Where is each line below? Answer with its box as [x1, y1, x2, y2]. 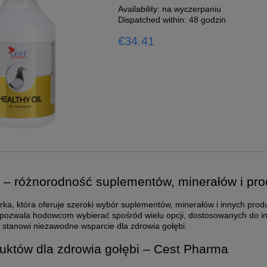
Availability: [118, 4, 160, 14]
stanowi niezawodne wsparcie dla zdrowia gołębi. [2, 221, 187, 231]
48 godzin [189, 14, 226, 24]
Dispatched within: [118, 14, 187, 24]
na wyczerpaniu [162, 4, 222, 14]
